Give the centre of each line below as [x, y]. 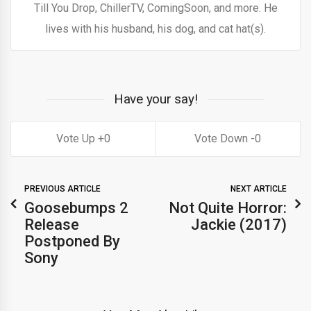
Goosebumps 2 [76, 208]
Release [52, 225]
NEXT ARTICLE [259, 189]
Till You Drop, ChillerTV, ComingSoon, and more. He [155, 8]
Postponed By [72, 242]
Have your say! [155, 99]
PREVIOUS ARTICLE [62, 189]
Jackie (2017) [239, 225]
